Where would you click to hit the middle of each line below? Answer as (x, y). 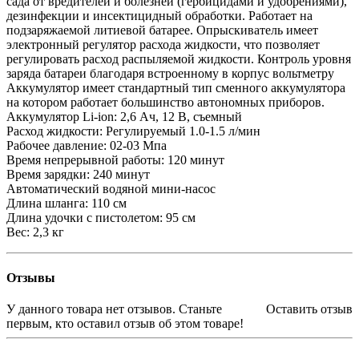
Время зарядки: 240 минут (78, 174)
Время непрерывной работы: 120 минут (115, 159)
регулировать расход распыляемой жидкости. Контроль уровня (179, 58)
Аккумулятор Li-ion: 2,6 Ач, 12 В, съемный (124, 116)
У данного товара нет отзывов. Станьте (114, 309)
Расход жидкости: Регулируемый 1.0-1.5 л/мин (133, 131)
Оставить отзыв (309, 309)
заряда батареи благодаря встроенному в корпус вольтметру (170, 73)
